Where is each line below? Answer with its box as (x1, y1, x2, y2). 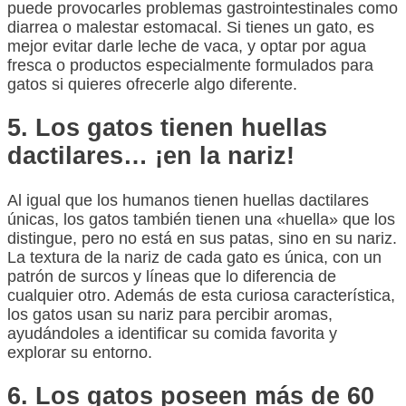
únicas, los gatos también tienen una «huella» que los (7, 209, 395, 228)
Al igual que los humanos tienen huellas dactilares (7, 190, 369, 209)
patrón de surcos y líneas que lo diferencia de (7, 266, 336, 285)
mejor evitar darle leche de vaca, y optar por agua (7, 37, 366, 56)
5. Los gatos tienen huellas (7, 114, 327, 142)
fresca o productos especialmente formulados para (7, 56, 373, 75)
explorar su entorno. (7, 343, 152, 362)
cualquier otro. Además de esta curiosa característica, (7, 285, 395, 304)
